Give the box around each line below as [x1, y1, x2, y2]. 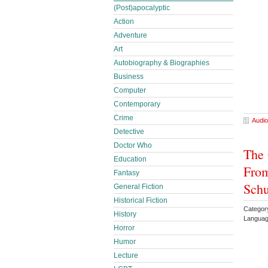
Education [114, 155, 147, 163]
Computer [114, 86, 146, 95]
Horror [114, 224, 135, 232]
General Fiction [114, 182, 163, 191]
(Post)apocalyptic [114, 4, 170, 12]
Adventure [114, 31, 147, 39]
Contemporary [114, 100, 160, 108]
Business [114, 72, 144, 81]
